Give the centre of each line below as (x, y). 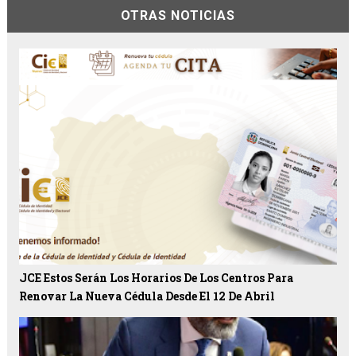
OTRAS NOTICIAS (178, 16)
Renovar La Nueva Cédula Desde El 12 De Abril (147, 296)
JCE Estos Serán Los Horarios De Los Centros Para (156, 278)
